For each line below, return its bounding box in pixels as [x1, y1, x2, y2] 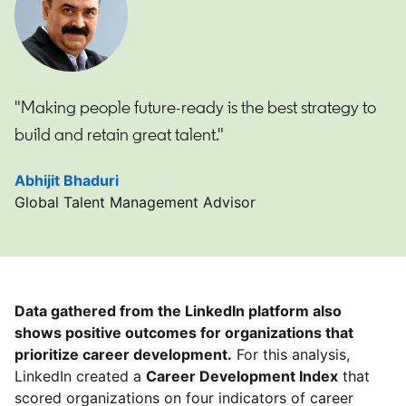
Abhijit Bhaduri [14, 170, 119, 189]
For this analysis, [232, 344, 350, 363]
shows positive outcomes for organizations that [14, 323, 353, 342]
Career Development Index [146, 366, 338, 385]
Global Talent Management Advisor [14, 192, 256, 211]
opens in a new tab [119, 170, 252, 189]
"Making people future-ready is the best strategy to [14, 95, 376, 118]
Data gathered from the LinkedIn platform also [14, 301, 342, 320]
